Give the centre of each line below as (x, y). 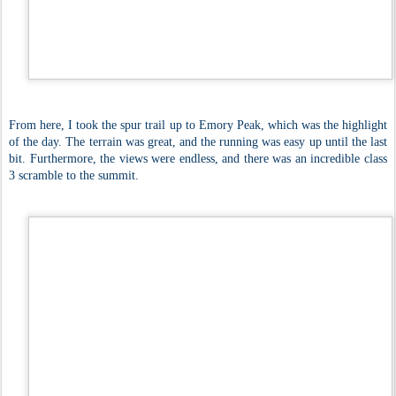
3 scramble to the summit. (74, 175)
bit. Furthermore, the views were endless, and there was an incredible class (198, 158)
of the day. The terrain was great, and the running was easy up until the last (198, 141)
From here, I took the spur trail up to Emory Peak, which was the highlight (198, 125)
